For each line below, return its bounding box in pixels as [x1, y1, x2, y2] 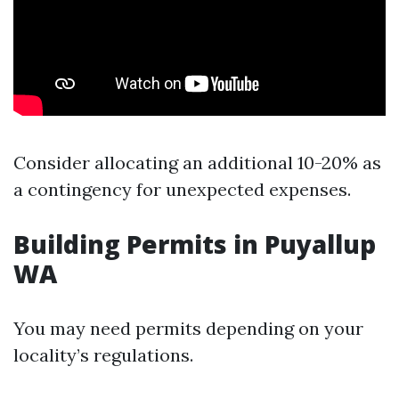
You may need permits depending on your [13, 317, 363, 339]
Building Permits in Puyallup [13, 227, 376, 261]
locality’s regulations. [13, 344, 193, 366]
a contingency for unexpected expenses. [13, 178, 351, 200]
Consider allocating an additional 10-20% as [13, 151, 381, 174]
